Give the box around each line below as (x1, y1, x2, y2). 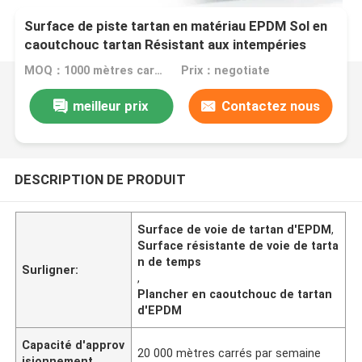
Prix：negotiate (180, 64, 270, 78)
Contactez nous (221, 97, 320, 114)
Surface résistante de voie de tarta (137, 238, 339, 252)
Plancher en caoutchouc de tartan (137, 287, 333, 301)
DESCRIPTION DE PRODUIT (14, 170, 186, 187)
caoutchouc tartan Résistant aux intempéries (24, 36, 307, 53)
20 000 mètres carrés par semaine (137, 346, 322, 360)
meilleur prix (73, 97, 149, 114)
